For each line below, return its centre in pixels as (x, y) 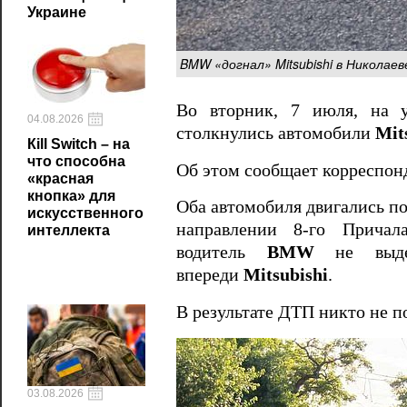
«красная (60, 179)
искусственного (85, 213)
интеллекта (69, 230)
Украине (57, 12)
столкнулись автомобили (276, 133)
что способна (76, 161)
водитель (222, 253)
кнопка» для (71, 196)
